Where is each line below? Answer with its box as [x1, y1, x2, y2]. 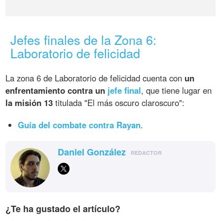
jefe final [108, 84, 142, 96]
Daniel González [58, 145, 126, 158]
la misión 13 [5, 96, 53, 109]
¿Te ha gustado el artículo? [5, 202, 121, 215]
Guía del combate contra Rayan [18, 118, 141, 131]
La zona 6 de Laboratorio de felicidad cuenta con [5, 72, 185, 84]
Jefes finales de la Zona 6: [10, 30, 157, 48]
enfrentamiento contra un [5, 84, 108, 96]
